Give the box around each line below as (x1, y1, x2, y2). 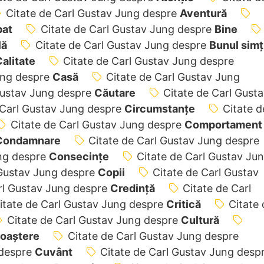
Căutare (94, 86, 136, 99)
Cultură (180, 213, 219, 226)
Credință (110, 181, 155, 194)
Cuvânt (34, 245, 72, 258)
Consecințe (48, 150, 109, 163)
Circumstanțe (124, 102, 195, 115)
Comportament (184, 118, 262, 131)
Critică (166, 197, 201, 210)
